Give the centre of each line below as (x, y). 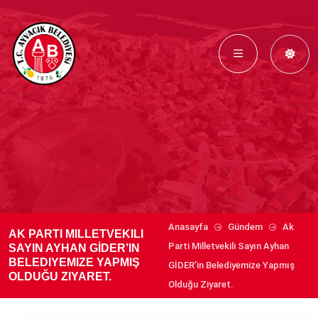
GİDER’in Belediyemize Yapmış (232, 265)
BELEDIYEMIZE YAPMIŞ (74, 262)
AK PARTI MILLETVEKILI (76, 234)
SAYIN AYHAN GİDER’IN (74, 248)
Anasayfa (188, 227)
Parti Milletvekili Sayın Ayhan (229, 246)
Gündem (246, 227)
